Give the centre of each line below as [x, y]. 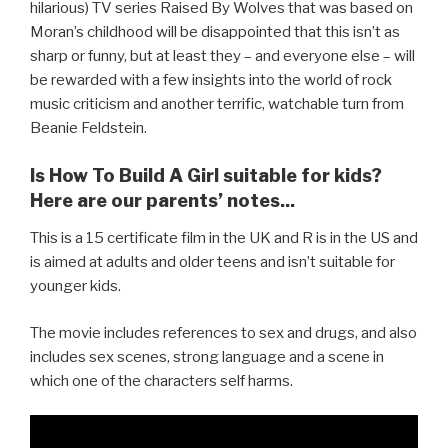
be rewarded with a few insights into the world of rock [211, 80]
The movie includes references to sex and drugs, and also [223, 332]
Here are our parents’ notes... [162, 200]
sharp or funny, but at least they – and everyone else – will [222, 56]
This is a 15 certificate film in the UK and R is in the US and [224, 238]
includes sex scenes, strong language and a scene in [207, 356]
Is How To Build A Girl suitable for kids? [206, 175]
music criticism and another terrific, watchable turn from [217, 104]
